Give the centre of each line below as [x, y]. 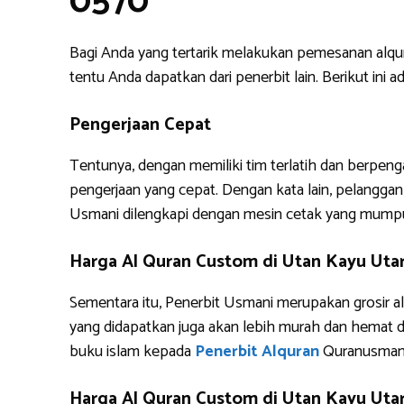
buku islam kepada [132, 352]
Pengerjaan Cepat [140, 125]
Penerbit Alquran [257, 352]
